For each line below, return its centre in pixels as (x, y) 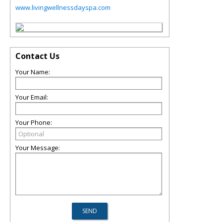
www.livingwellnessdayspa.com (63, 7)
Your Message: (38, 148)
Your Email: (32, 97)
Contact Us (37, 56)
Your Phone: (34, 122)
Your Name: (33, 72)
